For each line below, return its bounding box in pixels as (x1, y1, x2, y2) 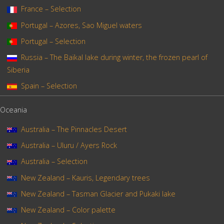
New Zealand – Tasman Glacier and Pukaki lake (20, 188, 175, 198)
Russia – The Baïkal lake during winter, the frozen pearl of (20, 52, 207, 62)
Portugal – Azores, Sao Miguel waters (20, 20, 142, 30)
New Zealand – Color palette (20, 204, 115, 214)
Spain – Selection (20, 81, 77, 91)
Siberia (7, 64, 30, 74)
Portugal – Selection (20, 36, 85, 46)
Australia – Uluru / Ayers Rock (20, 140, 117, 150)
